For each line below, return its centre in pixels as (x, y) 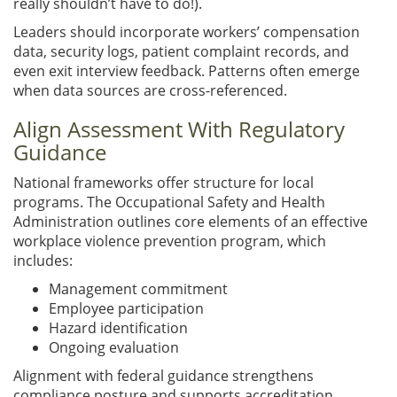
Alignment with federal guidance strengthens (163, 375)
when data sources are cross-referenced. (150, 90)
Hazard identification (118, 327)
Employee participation (126, 308)
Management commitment (138, 288)
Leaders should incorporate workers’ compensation (187, 31)
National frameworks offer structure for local (163, 182)
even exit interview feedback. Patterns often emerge (187, 70)
